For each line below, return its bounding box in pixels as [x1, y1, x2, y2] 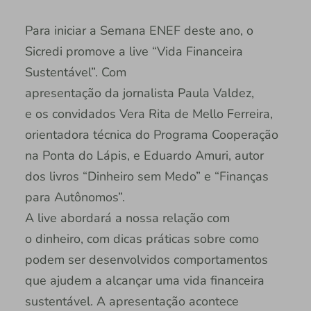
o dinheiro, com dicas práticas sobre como [24, 230, 259, 248]
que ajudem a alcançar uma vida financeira [24, 272, 264, 289]
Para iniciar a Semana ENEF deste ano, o [24, 22, 253, 40]
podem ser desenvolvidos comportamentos [24, 251, 268, 269]
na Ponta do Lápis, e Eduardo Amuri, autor [24, 147, 264, 165]
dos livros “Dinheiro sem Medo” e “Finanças [24, 168, 269, 185]
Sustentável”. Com [24, 64, 126, 81]
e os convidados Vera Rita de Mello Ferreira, [24, 106, 273, 123]
